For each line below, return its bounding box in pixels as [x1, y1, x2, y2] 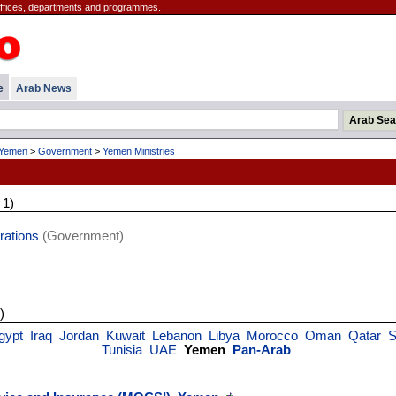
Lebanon [151, 329, 202, 343]
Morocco [246, 329, 298, 343]
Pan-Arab [232, 343, 291, 357]
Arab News [15, 82, 72, 95]
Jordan [58, 329, 99, 343]
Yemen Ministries [102, 146, 175, 156]
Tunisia [102, 343, 142, 357]
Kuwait [105, 329, 145, 343]
